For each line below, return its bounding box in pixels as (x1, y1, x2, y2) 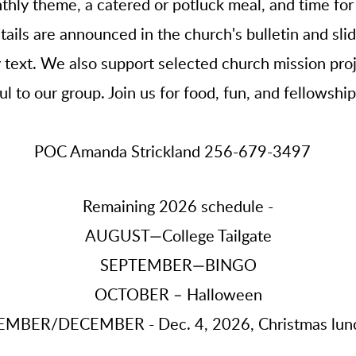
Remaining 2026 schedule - (83, 199, 273, 215)
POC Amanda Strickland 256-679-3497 (33, 144, 323, 161)
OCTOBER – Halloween (94, 287, 262, 304)
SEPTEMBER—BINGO (99, 257, 257, 274)
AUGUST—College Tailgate (84, 228, 272, 245)
